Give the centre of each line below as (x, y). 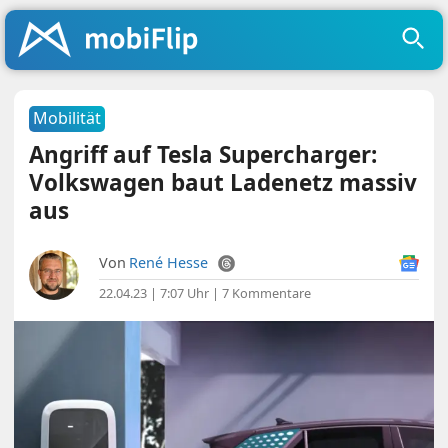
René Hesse (169, 262)
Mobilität (67, 118)
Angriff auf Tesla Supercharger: (203, 154)
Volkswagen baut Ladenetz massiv (223, 182)
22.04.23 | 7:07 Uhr (154, 293)
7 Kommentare (267, 293)
